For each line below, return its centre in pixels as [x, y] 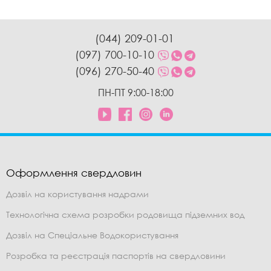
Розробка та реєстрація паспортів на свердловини [116, 256]
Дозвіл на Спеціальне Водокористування [92, 235]
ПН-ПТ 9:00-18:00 [135, 93]
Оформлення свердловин [74, 173]
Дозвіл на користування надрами [77, 194]
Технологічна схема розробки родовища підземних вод [125, 215]
